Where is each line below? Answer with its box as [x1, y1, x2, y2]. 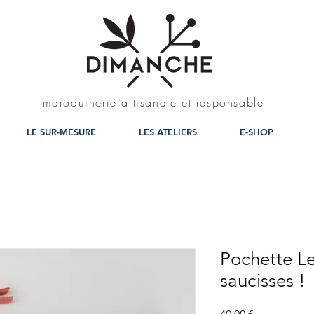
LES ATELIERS [139, 126, 197, 137]
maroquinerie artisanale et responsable [42, 95, 264, 110]
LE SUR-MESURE [27, 126, 96, 137]
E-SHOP [240, 126, 273, 137]
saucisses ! [220, 270, 306, 292]
